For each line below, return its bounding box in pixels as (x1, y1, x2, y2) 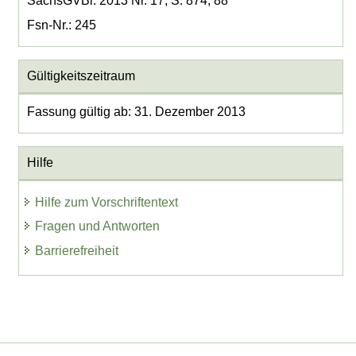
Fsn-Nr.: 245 (26, 18, 96, 33)
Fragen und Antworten (35, 219, 161, 234)
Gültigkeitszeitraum (26, 69, 135, 83)
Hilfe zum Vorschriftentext (35, 195, 179, 209)
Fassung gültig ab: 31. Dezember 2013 (26, 105, 246, 119)
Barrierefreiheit (35, 244, 119, 258)
